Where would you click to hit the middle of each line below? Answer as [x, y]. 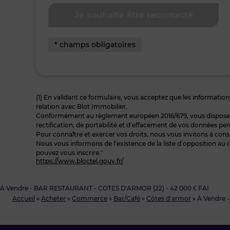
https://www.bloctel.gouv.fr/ [80, 161]
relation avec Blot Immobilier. [82, 107]
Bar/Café [127, 198]
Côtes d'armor [169, 198]
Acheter [53, 198]
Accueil [24, 198]
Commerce [90, 198]
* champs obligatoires [95, 45]
